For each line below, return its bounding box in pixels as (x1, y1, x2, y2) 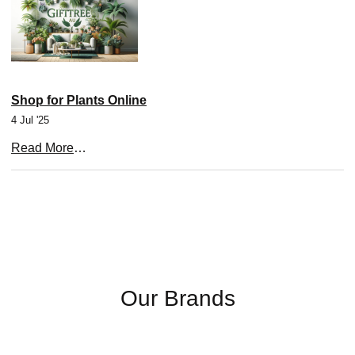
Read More (11, 140, 74, 155)
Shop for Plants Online (11, 93, 147, 107)
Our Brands (120, 285, 235, 311)
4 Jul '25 (11, 113, 49, 126)
